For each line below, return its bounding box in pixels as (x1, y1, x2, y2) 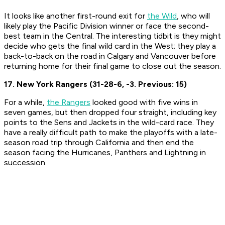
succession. (4, 158, 49, 168)
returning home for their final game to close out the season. (4, 61, 221, 71)
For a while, (4, 97, 47, 107)
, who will (177, 11, 210, 21)
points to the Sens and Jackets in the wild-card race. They (4, 118, 214, 128)
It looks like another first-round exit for (4, 11, 147, 21)
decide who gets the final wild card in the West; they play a (4, 41, 216, 51)
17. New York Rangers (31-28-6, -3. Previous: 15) (4, 79, 187, 89)
